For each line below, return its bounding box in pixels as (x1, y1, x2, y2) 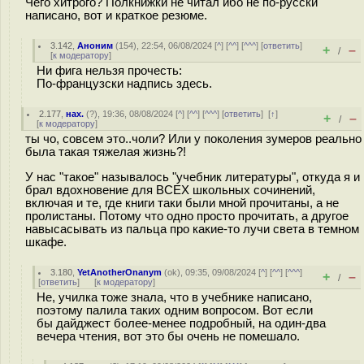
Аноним (77, 41, 114, 50)
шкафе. (25, 235, 67, 249)
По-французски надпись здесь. (37, 77, 212, 90)
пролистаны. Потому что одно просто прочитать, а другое (25, 209, 349, 223)
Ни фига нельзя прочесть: (37, 64, 182, 77)
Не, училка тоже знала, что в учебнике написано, (37, 291, 312, 304)
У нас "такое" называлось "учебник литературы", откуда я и (25, 170, 360, 184)
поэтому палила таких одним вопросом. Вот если (37, 304, 313, 317)
